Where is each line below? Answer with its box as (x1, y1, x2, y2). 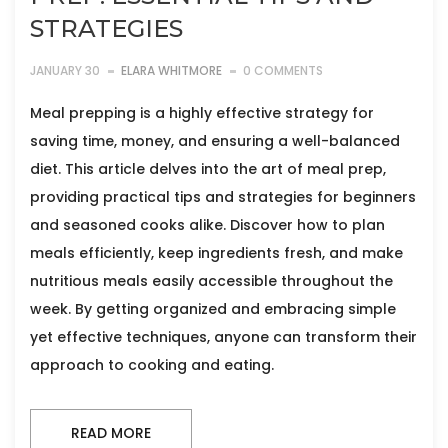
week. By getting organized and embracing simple (30, 299, 396, 320)
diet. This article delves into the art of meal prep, (30, 159, 386, 180)
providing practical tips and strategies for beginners (30, 187, 416, 208)
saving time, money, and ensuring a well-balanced (30, 131, 400, 152)
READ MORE (71, 423, 151, 444)
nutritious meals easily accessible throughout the (30, 271, 393, 292)
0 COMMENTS (243, 62, 323, 80)
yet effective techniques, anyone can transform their (30, 327, 417, 348)
